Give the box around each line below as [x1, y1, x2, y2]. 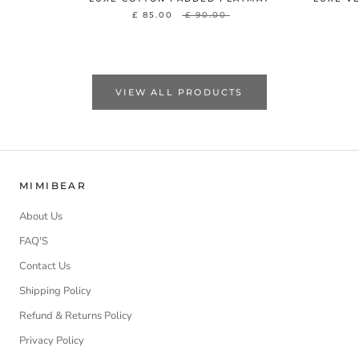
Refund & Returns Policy [19, 309, 132, 324]
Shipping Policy [19, 284, 91, 299]
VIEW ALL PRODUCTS [115, 87, 244, 99]
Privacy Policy [19, 333, 84, 349]
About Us [19, 209, 63, 224]
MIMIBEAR [19, 179, 87, 192]
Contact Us [19, 259, 71, 274]
